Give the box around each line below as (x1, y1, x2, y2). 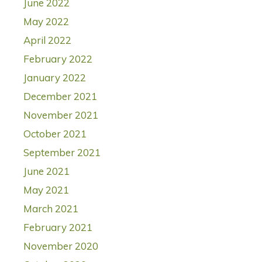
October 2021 (23, 127, 87, 140)
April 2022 (23, 34, 71, 47)
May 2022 (23, 15, 69, 28)
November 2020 (23, 240, 98, 253)
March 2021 (23, 202, 78, 215)
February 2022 (23, 53, 92, 65)
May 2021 (23, 184, 69, 196)
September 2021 (23, 146, 101, 159)
